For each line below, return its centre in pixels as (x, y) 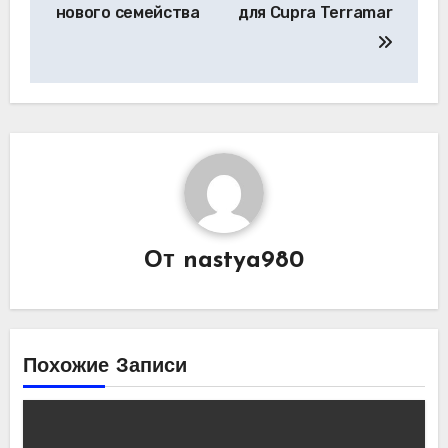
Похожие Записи (104, 367)
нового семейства (127, 13)
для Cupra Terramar (315, 13)
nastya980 (243, 260)
